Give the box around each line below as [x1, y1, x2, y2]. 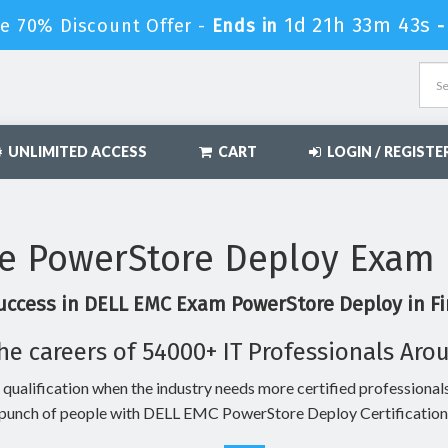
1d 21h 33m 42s [283, 13, 432, 37]
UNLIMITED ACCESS [2, 143, 147, 160]
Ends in [205, 15, 284, 37]
